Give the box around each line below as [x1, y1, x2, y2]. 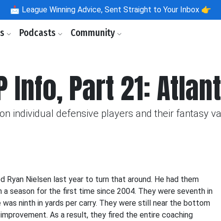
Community [71, 27, 117, 38]
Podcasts [19, 27, 58, 38]
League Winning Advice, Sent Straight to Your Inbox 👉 [20, 5, 211, 14]
